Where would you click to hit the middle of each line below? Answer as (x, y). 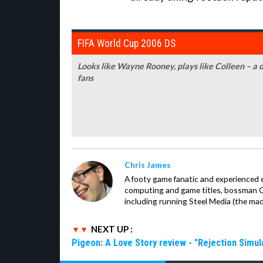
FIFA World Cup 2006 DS (127, 43)
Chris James (148, 164)
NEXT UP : (112, 229)
